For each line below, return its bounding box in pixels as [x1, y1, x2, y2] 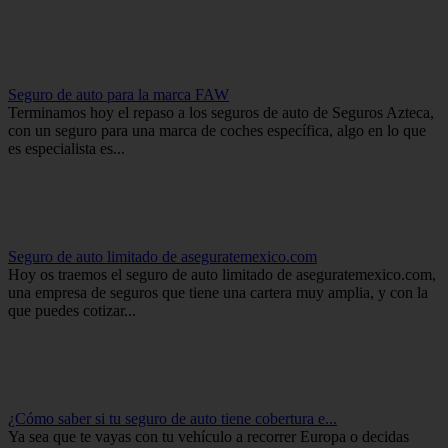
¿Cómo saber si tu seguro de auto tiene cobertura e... [8, 409, 337, 427]
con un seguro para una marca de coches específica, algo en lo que [8, 121, 426, 139]
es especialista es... [8, 139, 125, 157]
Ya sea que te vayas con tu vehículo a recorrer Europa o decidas [8, 427, 409, 445]
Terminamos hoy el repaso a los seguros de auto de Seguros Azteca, [8, 103, 434, 121]
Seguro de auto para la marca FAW [8, 85, 229, 103]
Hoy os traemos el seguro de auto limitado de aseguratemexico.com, [8, 265, 436, 283]
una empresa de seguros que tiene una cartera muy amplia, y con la [8, 283, 428, 301]
